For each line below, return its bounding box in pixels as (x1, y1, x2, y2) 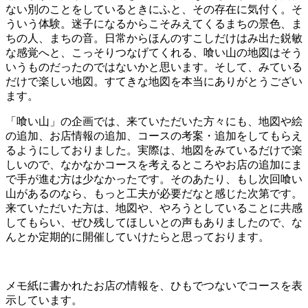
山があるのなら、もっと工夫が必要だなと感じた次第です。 (5, 187, 302, 199)
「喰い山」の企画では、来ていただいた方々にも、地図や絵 (5, 115, 302, 127)
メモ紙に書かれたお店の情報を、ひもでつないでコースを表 (5, 279, 302, 291)
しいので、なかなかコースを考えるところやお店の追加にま (5, 158, 302, 170)
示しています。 (5, 294, 82, 306)
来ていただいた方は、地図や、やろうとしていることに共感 (5, 201, 302, 214)
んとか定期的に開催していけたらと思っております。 (5, 230, 269, 243)
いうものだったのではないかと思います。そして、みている (5, 60, 302, 73)
